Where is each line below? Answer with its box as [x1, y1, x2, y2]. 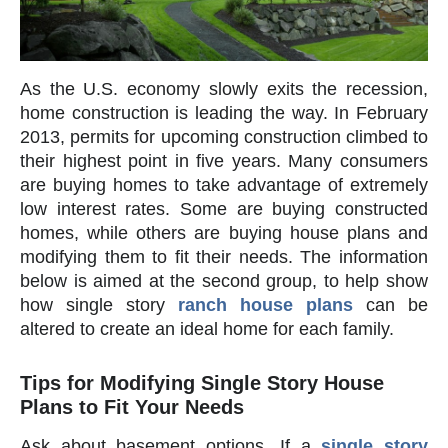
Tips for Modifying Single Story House [20, 371, 384, 394]
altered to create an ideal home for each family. [20, 318, 394, 339]
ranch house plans [178, 294, 353, 315]
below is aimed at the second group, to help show [20, 270, 428, 291]
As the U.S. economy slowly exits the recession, [20, 78, 428, 99]
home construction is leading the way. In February [20, 102, 428, 123]
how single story [20, 294, 178, 315]
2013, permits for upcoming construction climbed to [20, 126, 428, 147]
